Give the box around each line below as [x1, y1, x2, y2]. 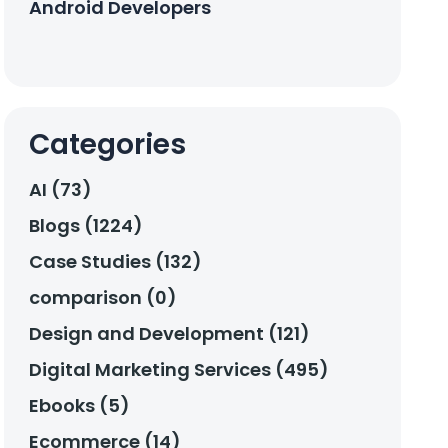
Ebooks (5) [29, 393, 131, 419]
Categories [29, 125, 187, 165]
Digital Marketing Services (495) [29, 357, 330, 383]
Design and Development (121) [29, 321, 311, 347]
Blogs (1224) [29, 213, 144, 239]
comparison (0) [29, 285, 178, 311]
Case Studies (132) [29, 249, 203, 275]
